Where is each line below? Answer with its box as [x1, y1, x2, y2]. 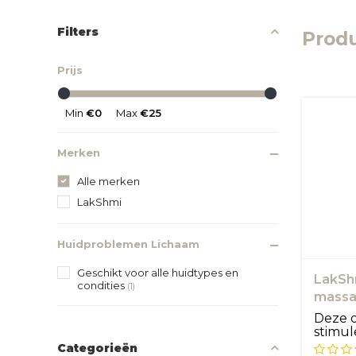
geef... [313, 338, 350, 354]
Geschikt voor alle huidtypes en [77, 265, 238, 279]
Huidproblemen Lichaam [57, 237, 199, 250]
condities [77, 278, 127, 292]
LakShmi [77, 195, 122, 208]
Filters [57, 24, 99, 39]
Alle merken [77, 174, 140, 188]
